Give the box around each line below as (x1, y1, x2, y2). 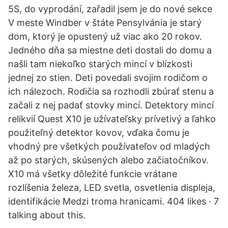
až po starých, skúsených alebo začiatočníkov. (8, 155, 209, 165)
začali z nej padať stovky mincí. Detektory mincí (8, 100, 214, 110)
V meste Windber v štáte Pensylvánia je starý (8, 17, 202, 28)
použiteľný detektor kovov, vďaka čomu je (8, 127, 189, 138)
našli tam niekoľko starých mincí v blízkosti (8, 59, 192, 69)
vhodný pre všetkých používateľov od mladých (8, 141, 210, 152)
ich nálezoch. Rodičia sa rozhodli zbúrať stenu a (8, 86, 214, 97)
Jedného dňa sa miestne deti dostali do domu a (8, 45, 212, 55)
